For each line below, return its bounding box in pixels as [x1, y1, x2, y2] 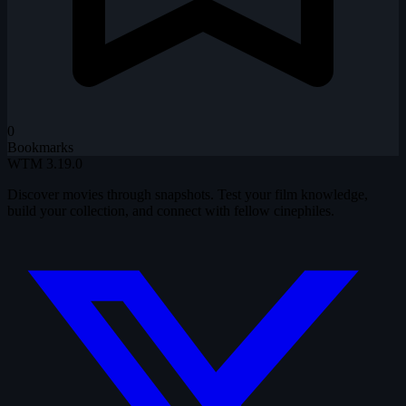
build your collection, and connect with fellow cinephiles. [7, 203, 334, 219]
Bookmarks [7, 140, 73, 156]
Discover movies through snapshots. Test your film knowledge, [7, 187, 368, 203]
